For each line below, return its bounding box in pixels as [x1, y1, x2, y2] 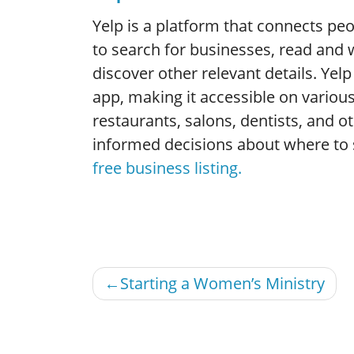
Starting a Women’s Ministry [120, 272, 325, 294]
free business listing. [92, 156, 242, 179]
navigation [92, 289, 199, 320]
